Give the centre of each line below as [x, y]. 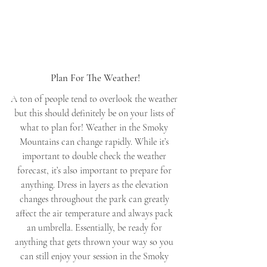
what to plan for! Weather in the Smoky [95, 128]
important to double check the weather [95, 156]
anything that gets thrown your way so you [95, 242]
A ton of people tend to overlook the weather [95, 99]
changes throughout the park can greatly [95, 199]
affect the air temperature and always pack [95, 214]
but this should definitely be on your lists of [95, 114]
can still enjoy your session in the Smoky [95, 257]
